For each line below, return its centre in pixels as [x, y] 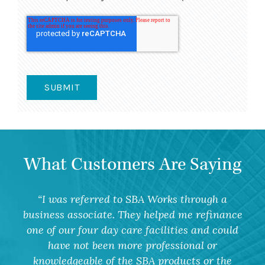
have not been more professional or [132, 245]
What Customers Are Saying [132, 164]
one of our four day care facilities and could [132, 230]
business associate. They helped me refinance [132, 214]
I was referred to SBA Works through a [135, 199]
